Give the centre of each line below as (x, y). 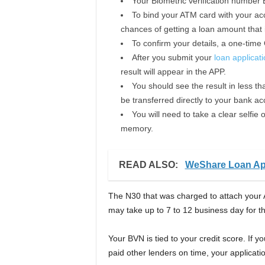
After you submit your (173, 57)
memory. (137, 128)
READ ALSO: (149, 164)
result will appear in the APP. (173, 71)
